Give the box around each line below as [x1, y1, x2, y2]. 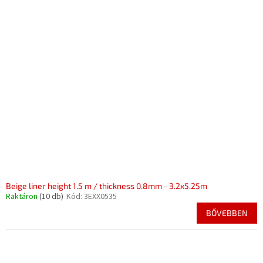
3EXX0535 [84, 191, 117, 203]
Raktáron [6, 191, 39, 203]
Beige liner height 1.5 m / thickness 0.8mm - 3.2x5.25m [6, 181, 207, 191]
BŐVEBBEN [206, 208, 248, 218]
